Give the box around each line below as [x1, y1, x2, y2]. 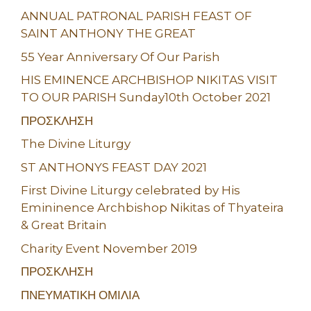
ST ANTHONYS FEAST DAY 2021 [21, 160, 207, 174]
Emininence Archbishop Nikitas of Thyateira [21, 201, 284, 215]
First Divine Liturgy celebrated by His [21, 183, 240, 198]
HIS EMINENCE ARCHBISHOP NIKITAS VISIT [21, 73, 278, 87]
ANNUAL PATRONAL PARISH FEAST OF [21, 9, 252, 24]
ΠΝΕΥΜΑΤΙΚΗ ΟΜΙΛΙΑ [21, 287, 140, 302]
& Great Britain [21, 218, 107, 233]
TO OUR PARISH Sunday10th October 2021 [21, 90, 271, 105]
